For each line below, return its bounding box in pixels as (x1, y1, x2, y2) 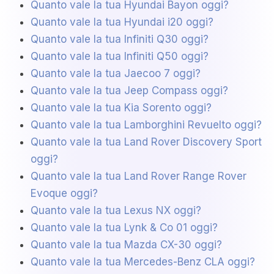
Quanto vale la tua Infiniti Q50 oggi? (31, 50, 209, 63)
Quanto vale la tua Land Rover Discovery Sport (31, 136, 262, 149)
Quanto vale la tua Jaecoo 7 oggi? (31, 67, 201, 80)
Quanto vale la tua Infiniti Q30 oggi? (31, 33, 209, 46)
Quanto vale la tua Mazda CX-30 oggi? (31, 239, 222, 251)
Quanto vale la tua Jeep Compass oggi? (31, 84, 228, 97)
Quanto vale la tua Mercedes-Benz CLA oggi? (31, 256, 255, 268)
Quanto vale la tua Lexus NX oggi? (31, 204, 201, 217)
